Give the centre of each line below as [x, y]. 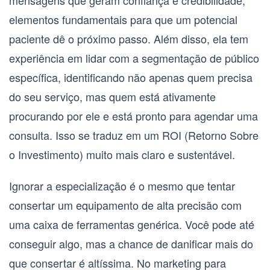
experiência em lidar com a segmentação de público [134, 58]
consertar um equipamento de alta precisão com [125, 205]
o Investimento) [46, 155]
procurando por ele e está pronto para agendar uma [133, 116]
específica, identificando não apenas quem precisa [131, 77]
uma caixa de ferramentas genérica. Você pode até [132, 224]
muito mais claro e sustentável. [159, 155]
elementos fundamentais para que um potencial [123, 20]
